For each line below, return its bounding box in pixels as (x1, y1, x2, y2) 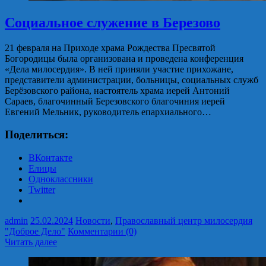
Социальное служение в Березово (5, 14, 220, 30)
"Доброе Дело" (5, 226, 65, 237)
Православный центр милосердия (115, 216, 252, 226)
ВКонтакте (28, 153, 72, 163)
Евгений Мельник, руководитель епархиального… (5, 106, 211, 117)
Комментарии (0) (68, 226, 137, 237)
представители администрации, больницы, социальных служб (5, 74, 258, 85)
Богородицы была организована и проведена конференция (5, 53, 243, 64)
